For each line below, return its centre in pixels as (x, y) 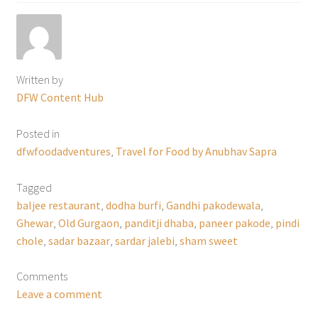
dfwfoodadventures (63, 151)
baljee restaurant (58, 205)
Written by (39, 79)
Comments (42, 276)
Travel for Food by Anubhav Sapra (196, 151)
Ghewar (34, 223)
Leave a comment (59, 294)
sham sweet (208, 240)
